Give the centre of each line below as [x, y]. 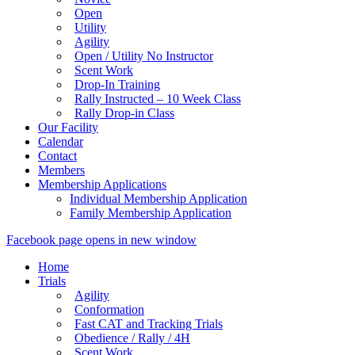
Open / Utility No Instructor [144, 56]
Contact [57, 156]
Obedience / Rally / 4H [132, 338]
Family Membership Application [151, 213]
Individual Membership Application [158, 198]
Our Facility [68, 127]
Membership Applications [102, 184]
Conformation [109, 309]
